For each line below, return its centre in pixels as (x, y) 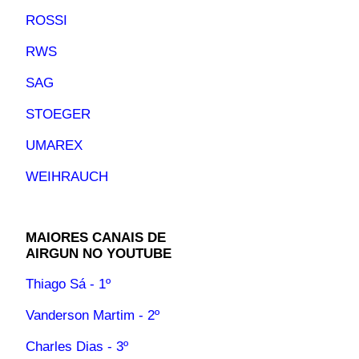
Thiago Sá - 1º (68, 284)
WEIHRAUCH (67, 177)
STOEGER (58, 115)
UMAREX (54, 146)
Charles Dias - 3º (77, 347)
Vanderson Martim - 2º (93, 316)
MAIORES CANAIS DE (96, 238)
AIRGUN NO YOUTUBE (99, 254)
